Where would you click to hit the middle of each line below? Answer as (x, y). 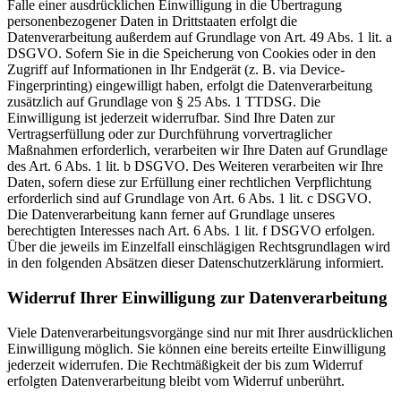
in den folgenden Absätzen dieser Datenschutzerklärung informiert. (196, 263)
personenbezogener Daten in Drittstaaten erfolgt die (152, 21)
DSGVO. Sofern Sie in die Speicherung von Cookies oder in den (192, 54)
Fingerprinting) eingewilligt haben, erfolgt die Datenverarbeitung (190, 86)
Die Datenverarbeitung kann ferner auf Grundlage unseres (171, 215)
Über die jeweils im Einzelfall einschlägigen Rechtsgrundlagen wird (199, 247)
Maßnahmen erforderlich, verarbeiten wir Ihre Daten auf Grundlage (197, 150)
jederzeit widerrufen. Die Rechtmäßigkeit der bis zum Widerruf (185, 364)
